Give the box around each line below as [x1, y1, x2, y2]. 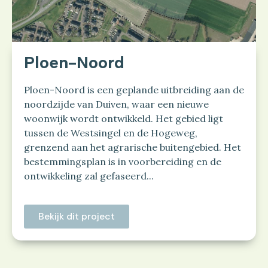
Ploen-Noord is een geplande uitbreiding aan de [24, 84, 244, 96]
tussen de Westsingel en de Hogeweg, [24, 127, 197, 139]
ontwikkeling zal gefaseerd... [24, 170, 154, 182]
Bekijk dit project [38, 210, 115, 223]
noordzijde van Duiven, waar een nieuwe [24, 98, 209, 111]
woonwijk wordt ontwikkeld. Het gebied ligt [24, 112, 223, 125]
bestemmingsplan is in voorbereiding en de [24, 156, 221, 168]
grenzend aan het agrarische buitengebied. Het [24, 141, 241, 154]
